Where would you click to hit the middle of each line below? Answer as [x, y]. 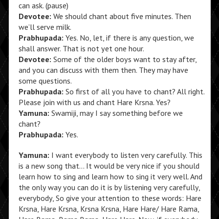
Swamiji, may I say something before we [116, 113]
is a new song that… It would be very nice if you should [109, 166]
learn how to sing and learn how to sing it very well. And [110, 176]
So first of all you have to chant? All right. [134, 91]
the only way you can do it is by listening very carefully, [109, 187]
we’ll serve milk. [45, 27]
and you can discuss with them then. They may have [103, 70]
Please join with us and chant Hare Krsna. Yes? [94, 102]
